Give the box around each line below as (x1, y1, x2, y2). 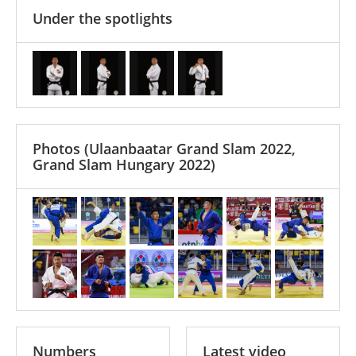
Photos (33, 138, 84, 158)
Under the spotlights (33, 8, 172, 28)
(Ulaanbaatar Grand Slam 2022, (84, 138, 296, 158)
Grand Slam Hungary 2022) (33, 154, 215, 174)
